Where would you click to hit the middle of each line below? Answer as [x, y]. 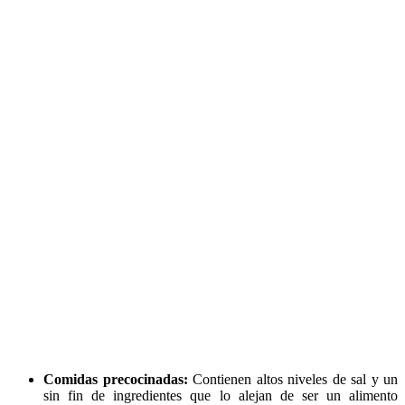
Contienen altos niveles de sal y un [295, 379]
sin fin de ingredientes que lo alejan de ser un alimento [221, 395]
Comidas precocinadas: [118, 379]
